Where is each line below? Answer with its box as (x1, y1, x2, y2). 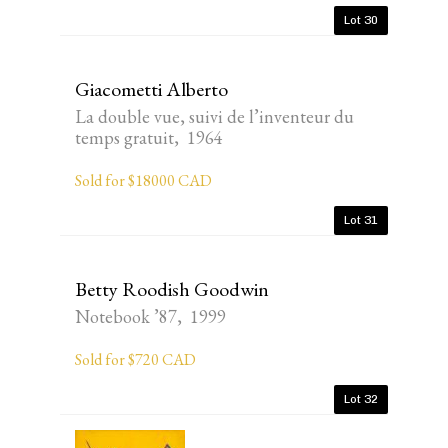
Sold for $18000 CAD (75, 170, 212, 191)
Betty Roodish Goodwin (75, 276, 269, 302)
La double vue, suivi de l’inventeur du (75, 105, 354, 128)
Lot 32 (344, 392, 378, 406)
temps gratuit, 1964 (75, 126, 223, 149)
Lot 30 (344, 13, 378, 27)
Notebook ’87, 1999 (75, 305, 226, 328)
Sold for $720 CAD (75, 349, 196, 370)
